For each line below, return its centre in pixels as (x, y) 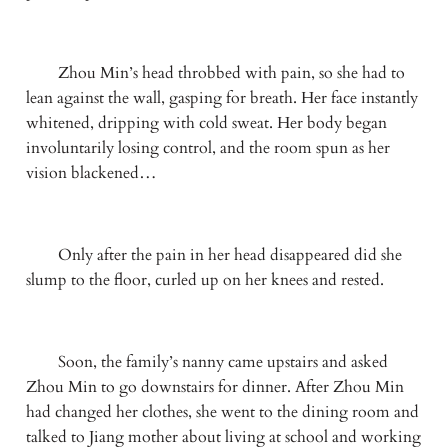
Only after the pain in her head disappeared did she (213, 254)
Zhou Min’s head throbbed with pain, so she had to (215, 73)
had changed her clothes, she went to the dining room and (222, 411)
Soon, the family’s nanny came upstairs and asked (206, 361)
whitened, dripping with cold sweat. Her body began (206, 123)
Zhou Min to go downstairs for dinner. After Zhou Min (214, 386)
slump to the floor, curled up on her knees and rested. (204, 279)
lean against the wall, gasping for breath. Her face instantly (221, 98)
